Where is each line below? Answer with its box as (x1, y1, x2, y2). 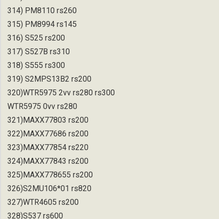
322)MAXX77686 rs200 (7, 129, 88, 138)
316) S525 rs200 (7, 33, 65, 43)
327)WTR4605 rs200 (7, 197, 79, 207)
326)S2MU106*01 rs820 (7, 183, 91, 193)
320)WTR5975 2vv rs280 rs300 (7, 88, 115, 97)
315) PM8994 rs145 (7, 19, 77, 29)
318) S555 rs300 (7, 60, 65, 70)
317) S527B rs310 (7, 46, 70, 56)
